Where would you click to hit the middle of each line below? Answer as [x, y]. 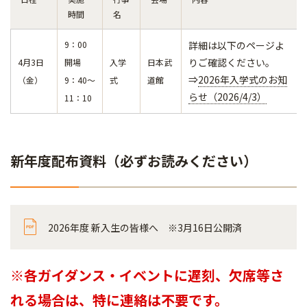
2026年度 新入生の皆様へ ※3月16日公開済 [145, 228]
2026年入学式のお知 [243, 79]
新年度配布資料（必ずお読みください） [134, 161]
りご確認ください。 [232, 62]
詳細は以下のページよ [236, 45]
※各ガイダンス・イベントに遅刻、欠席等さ [147, 275]
